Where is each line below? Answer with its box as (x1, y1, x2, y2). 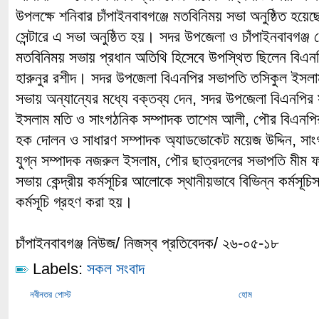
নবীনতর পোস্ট (30, 289, 71, 300)
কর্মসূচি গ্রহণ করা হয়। (16, 193, 133, 211)
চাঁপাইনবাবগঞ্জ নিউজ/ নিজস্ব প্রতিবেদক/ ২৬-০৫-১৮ (16, 234, 278, 252)
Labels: (33, 260, 83, 278)
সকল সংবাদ (87, 260, 145, 278)
